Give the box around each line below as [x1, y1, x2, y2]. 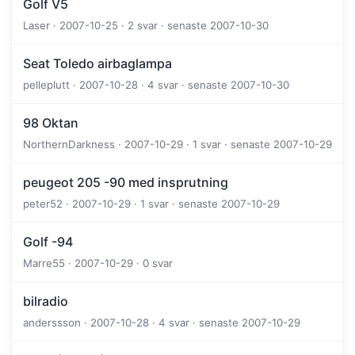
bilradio [23, 293, 68, 310]
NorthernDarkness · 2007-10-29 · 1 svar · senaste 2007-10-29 [23, 138, 332, 151]
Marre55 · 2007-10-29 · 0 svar [23, 257, 173, 270]
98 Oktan [23, 115, 78, 132]
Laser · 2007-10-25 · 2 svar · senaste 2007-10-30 [23, 19, 269, 32]
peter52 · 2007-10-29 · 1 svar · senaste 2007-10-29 [23, 197, 280, 211]
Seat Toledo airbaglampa [23, 55, 172, 72]
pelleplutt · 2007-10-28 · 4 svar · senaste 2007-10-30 [23, 78, 289, 92]
